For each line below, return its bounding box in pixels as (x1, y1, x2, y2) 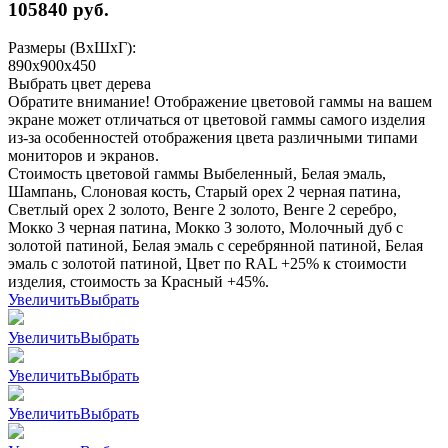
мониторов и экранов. (8, 147, 159, 165)
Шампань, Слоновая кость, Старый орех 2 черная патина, (8, 183, 401, 201)
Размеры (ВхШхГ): (8, 39, 136, 57)
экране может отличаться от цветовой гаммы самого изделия (8, 111, 425, 129)
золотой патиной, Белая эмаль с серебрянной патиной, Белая (8, 237, 423, 255)
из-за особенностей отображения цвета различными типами (8, 129, 418, 147)
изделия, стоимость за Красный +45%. (8, 273, 269, 291)
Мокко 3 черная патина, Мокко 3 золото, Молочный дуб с (8, 219, 403, 237)
